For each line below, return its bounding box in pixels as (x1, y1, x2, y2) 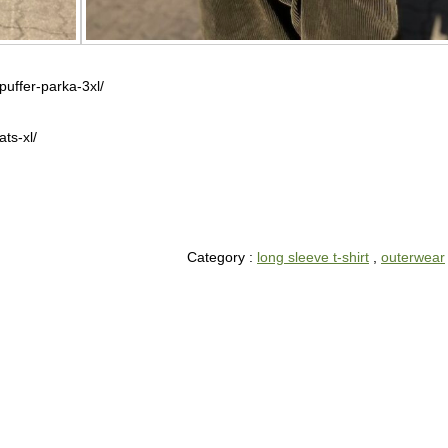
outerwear (381, 249, 445, 266)
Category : (187, 249, 257, 266)
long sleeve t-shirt (257, 249, 369, 266)
